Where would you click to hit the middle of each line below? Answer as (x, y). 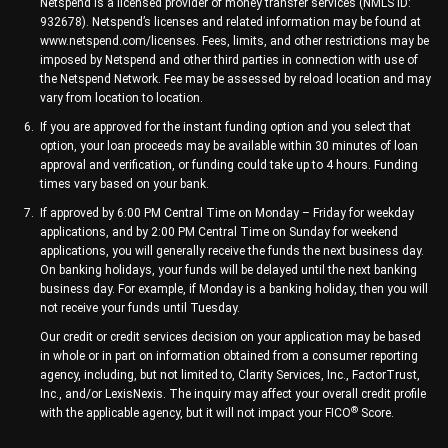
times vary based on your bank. (124, 184)
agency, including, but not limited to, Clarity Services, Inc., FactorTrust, (230, 375)
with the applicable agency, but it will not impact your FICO (195, 413)
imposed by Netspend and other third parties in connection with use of (229, 60)
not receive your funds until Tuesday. (140, 308)
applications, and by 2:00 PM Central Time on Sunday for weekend (219, 232)
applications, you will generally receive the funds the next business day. (232, 251)
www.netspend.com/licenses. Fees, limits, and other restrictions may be (234, 41)
